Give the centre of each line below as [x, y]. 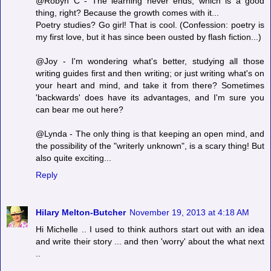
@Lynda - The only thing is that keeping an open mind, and [150, 133]
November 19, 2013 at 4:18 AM [189, 212]
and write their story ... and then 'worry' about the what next [150, 241]
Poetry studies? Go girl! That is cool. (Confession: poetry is [150, 24]
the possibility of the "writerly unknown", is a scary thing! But [150, 145]
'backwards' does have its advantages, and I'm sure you [150, 97]
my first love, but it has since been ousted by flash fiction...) [149, 37]
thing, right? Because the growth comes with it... [127, 12]
